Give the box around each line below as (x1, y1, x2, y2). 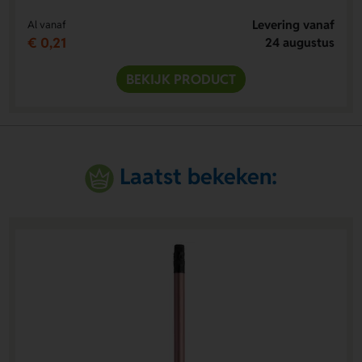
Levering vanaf (252, 16, 335, 32)
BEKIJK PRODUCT (126, 69, 236, 88)
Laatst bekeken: (120, 162, 278, 191)
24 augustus (265, 34, 335, 50)
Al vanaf (27, 17, 66, 32)
